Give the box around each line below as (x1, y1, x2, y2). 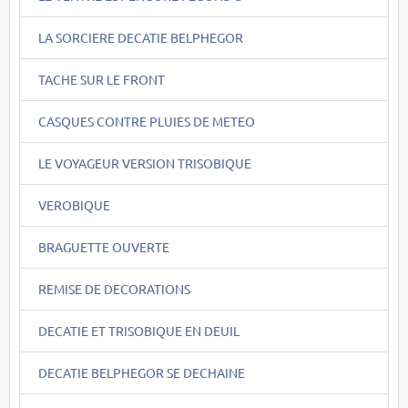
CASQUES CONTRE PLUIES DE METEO (38, 112, 255, 129)
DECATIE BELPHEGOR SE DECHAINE (38, 363, 245, 381)
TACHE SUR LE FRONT (38, 70, 165, 87)
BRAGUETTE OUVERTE (38, 238, 169, 255)
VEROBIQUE (38, 196, 110, 213)
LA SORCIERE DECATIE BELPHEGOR (38, 28, 243, 46)
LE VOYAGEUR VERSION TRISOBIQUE (38, 154, 251, 171)
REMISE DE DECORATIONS (38, 280, 190, 297)
